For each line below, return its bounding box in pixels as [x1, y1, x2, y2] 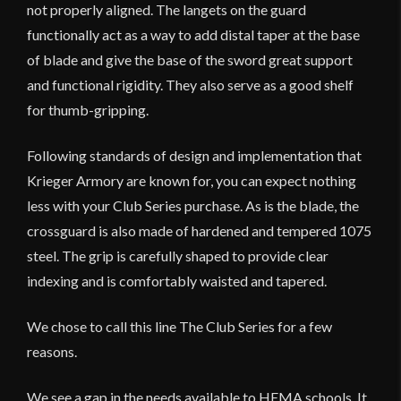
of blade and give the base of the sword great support [27, 50, 353, 68]
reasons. [27, 342, 77, 360]
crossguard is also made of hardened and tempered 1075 [27, 221, 371, 239]
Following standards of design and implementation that [27, 146, 362, 164]
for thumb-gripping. [27, 100, 149, 118]
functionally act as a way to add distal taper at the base [27, 25, 360, 43]
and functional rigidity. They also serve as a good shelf [27, 75, 354, 93]
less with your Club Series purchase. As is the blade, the [27, 196, 359, 214]
